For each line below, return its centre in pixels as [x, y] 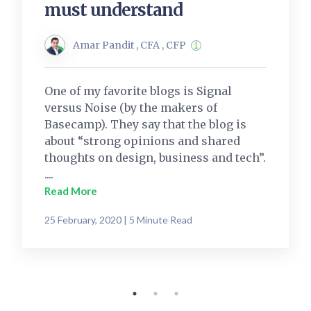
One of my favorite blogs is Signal [138, 91]
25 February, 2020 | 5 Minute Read [118, 220]
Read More [71, 191]
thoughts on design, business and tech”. [155, 158]
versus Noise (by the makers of [131, 108]
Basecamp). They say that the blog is [145, 125]
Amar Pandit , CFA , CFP [129, 45]
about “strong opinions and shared [142, 141]
